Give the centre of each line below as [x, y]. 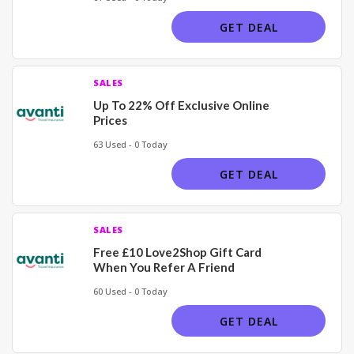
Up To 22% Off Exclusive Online [181, 105]
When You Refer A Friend [164, 267]
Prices [110, 120]
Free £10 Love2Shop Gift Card [177, 252]
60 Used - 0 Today [130, 291]
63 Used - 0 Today [130, 144]
